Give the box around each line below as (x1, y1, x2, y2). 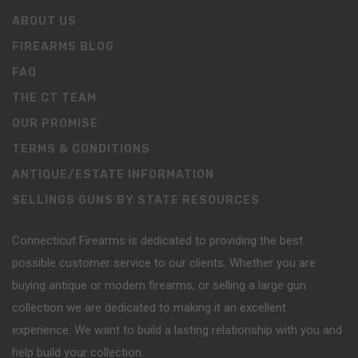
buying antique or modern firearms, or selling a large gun (12, 277, 306, 292)
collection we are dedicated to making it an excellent (12, 300, 286, 315)
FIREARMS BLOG (12, 39, 114, 54)
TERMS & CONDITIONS (12, 141, 150, 156)
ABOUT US (12, 14, 77, 28)
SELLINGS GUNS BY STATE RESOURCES (12, 193, 260, 207)
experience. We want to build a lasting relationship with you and (12, 322, 342, 337)
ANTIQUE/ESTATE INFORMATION (12, 167, 214, 181)
